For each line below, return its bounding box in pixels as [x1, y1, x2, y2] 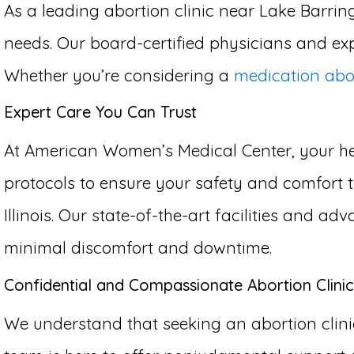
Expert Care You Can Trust [4, 102, 197, 122]
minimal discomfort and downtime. [4, 237, 272, 258]
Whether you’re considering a [4, 64, 234, 85]
